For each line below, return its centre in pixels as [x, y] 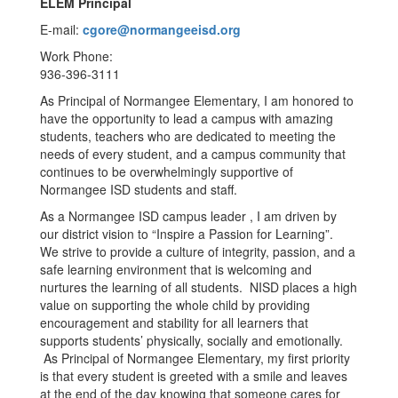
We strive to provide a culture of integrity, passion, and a [198, 251]
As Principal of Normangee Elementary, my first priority [195, 358]
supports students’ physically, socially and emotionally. [191, 340]
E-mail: [61, 29]
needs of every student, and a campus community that [193, 154]
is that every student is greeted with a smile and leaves [194, 376]
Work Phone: [76, 56]
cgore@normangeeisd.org [162, 29]
